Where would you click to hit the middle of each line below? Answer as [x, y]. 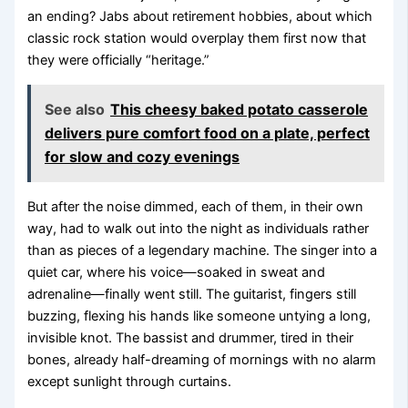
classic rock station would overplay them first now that [197, 39]
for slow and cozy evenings [143, 157]
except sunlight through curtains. [130, 381]
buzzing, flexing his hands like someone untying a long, [199, 316]
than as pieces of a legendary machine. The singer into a [203, 250]
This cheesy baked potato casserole [240, 110]
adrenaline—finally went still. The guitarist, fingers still [192, 294]
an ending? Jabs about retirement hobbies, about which [200, 17]
